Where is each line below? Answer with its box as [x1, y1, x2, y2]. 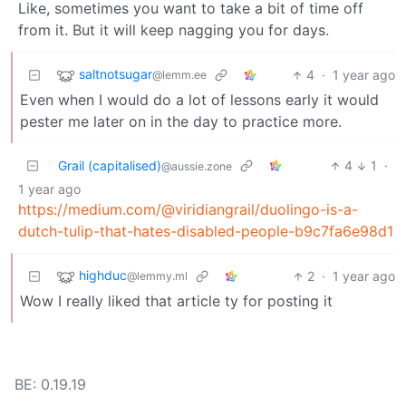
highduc [79, 267, 127, 284]
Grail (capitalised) [58, 158, 161, 174]
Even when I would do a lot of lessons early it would [20, 91, 379, 110]
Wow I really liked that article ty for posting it [20, 292, 333, 311]
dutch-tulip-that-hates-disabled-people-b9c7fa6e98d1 [18, 222, 393, 241]
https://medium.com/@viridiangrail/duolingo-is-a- [18, 200, 358, 219]
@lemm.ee [152, 68, 207, 82]
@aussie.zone [161, 159, 232, 174]
